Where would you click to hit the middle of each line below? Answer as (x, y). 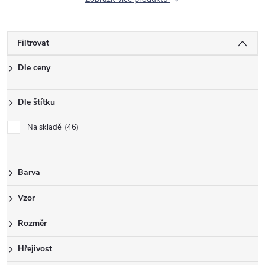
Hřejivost (35, 249)
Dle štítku (36, 102)
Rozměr (32, 223)
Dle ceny (34, 68)
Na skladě (45, 127)
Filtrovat (33, 43)
